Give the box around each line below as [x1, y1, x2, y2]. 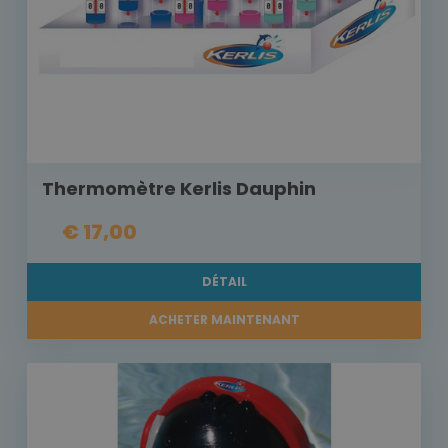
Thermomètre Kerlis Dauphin [42, 176, 316, 202]
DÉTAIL [201, 273, 247, 291]
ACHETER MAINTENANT [148, 311, 300, 329]
